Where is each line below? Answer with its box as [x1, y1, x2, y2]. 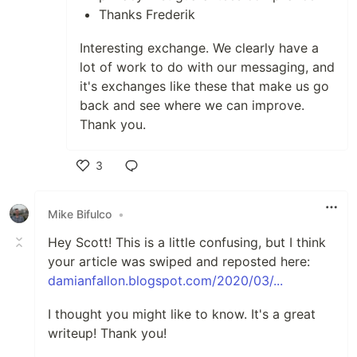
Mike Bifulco [48, 206, 112, 221]
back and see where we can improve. [80, 97, 304, 114]
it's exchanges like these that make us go [80, 78, 329, 95]
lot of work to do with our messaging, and [80, 59, 335, 76]
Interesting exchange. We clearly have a [80, 40, 319, 57]
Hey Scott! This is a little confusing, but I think [48, 234, 326, 251]
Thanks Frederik [99, 6, 195, 23]
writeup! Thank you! [48, 325, 167, 342]
